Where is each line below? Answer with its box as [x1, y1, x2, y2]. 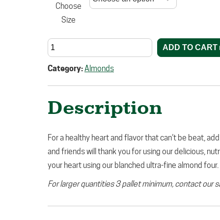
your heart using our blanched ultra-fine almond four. [48, 161, 219, 170]
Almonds [84, 64, 114, 73]
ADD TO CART [163, 43, 218, 52]
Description [48, 96, 162, 121]
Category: [48, 64, 84, 73]
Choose [55, 1, 82, 11]
